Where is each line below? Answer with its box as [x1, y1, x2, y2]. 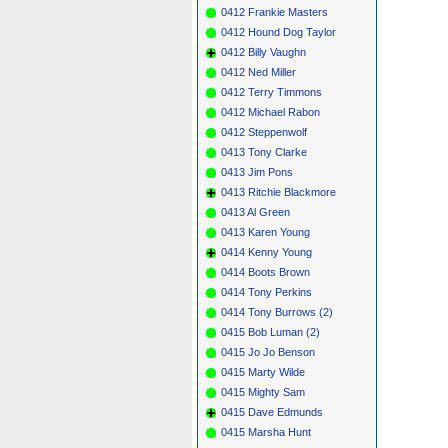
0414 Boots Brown [221, 265, 310, 278]
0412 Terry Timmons [221, 85, 322, 98]
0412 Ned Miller [221, 65, 296, 78]
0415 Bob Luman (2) [221, 325, 320, 338]
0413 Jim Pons [221, 165, 293, 178]
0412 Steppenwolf [221, 125, 307, 138]
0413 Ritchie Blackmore [221, 185, 336, 198]
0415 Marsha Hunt [221, 425, 311, 438]
